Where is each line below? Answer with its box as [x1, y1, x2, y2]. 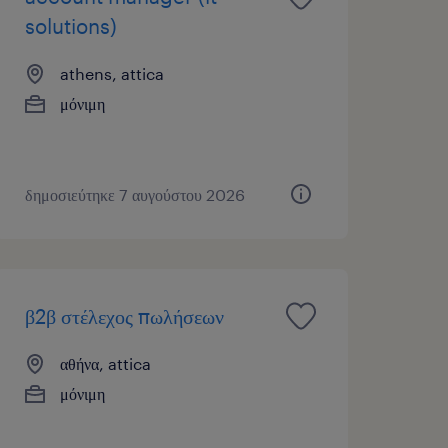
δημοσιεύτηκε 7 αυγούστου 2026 [24, 184, 245, 204]
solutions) [24, 13, 117, 38]
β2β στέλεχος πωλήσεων [24, 303, 224, 328]
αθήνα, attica [59, 353, 151, 373]
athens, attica [59, 63, 164, 83]
